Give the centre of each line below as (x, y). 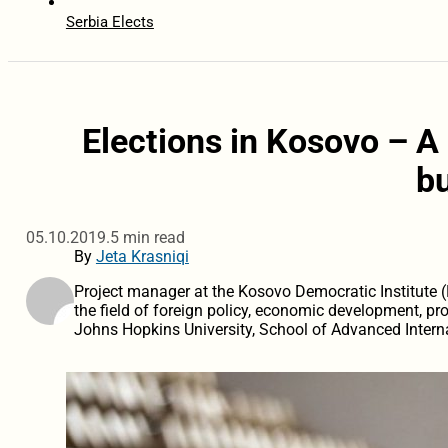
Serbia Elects (109, 22)
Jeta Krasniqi (142, 257)
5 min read (147, 238)
